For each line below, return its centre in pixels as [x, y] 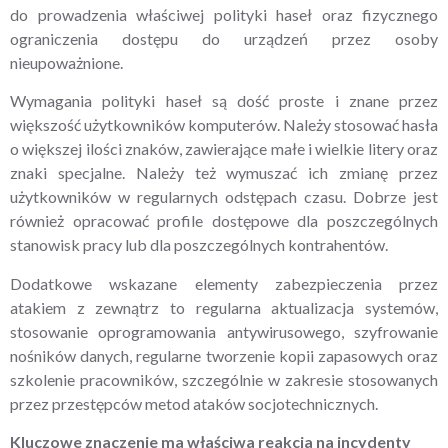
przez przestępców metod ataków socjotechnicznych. [194, 403]
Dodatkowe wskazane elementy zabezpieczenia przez [224, 283]
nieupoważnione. [66, 62]
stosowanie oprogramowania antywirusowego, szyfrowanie [224, 331]
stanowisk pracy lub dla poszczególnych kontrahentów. [199, 245]
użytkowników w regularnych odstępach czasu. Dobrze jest [224, 197]
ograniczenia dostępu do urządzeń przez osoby [224, 38]
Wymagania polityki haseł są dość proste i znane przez [224, 101]
